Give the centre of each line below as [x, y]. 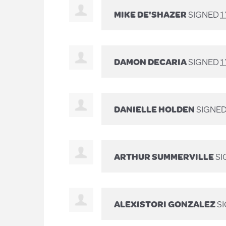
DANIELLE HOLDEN [154, 109]
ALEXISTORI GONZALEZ [165, 204]
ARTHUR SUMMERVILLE [164, 156]
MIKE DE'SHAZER [150, 14]
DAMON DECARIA [150, 61]
